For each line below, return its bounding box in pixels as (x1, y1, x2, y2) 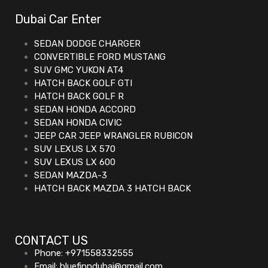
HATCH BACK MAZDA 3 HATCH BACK (34, 182, 191, 194)
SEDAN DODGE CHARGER (34, 38, 141, 49)
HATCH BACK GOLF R (34, 90, 124, 102)
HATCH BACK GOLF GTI (34, 77, 132, 89)
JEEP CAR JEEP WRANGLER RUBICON (34, 130, 193, 141)
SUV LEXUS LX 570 (34, 143, 115, 154)
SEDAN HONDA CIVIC (34, 117, 122, 128)
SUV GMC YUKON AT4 (34, 64, 123, 75)
